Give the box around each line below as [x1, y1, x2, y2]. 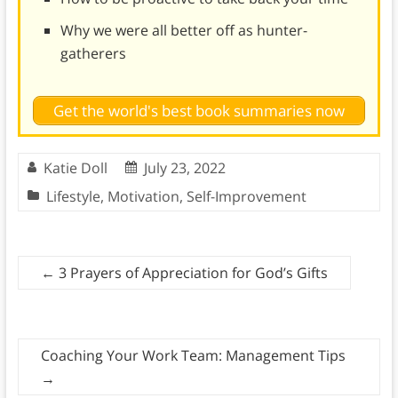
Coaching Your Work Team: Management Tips [40, 345, 346, 365]
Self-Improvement [186, 186, 306, 206]
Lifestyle [45, 186, 100, 206]
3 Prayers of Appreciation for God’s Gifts [54, 262, 328, 283]
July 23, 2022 [143, 157, 226, 178]
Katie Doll [43, 157, 107, 178]
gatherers [60, 44, 126, 64]
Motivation [107, 186, 179, 206]
